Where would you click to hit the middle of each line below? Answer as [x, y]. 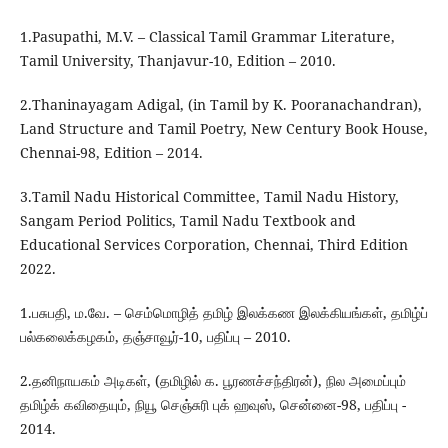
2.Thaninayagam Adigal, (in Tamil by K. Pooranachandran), [220, 105]
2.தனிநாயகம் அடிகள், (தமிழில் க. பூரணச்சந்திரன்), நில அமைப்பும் [212, 381]
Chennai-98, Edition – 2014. [111, 153]
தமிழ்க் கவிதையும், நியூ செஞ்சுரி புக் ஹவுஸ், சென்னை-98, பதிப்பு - [212, 405]
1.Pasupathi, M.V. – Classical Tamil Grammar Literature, [207, 37]
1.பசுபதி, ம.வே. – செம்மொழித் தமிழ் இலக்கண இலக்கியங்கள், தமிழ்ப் [223, 313]
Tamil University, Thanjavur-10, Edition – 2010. [177, 61]
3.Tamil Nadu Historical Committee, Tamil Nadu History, [209, 197]
